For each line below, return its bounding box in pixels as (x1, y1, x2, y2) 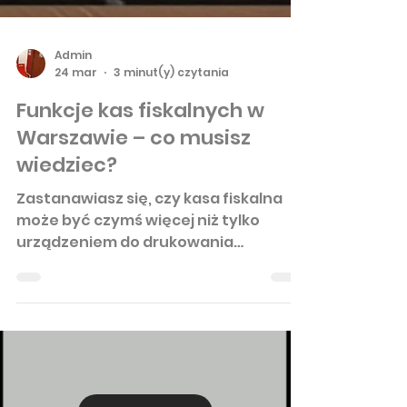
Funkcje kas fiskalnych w (16, 259, 264, 288)
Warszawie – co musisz (16, 286, 251, 315)
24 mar (55, 227, 97, 243)
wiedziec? (16, 313, 117, 342)
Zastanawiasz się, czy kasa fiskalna (16, 351, 283, 372)
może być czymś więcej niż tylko (16, 372, 260, 394)
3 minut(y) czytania (114, 227, 229, 243)
